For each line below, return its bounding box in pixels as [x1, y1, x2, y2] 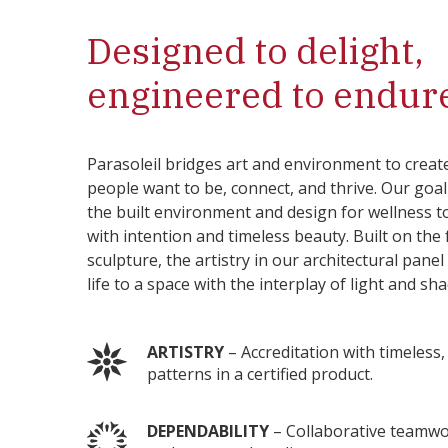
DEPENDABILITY [147, 420, 269, 442]
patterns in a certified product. [147, 363, 373, 385]
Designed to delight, [87, 27, 424, 74]
